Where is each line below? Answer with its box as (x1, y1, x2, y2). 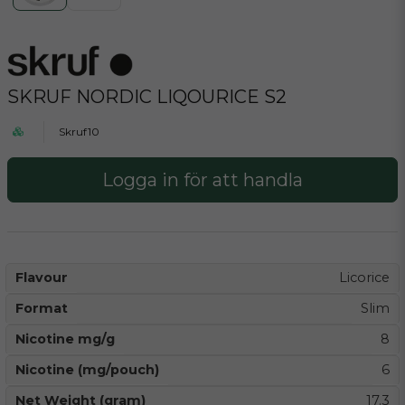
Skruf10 (59, 125, 99, 138)
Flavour (15, 269, 68, 286)
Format (15, 300, 68, 316)
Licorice (339, 269, 390, 286)
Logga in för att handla (102, 169, 303, 191)
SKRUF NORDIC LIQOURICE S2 (7, 86, 287, 108)
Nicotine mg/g (15, 331, 115, 347)
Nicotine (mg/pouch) (15, 362, 159, 378)
